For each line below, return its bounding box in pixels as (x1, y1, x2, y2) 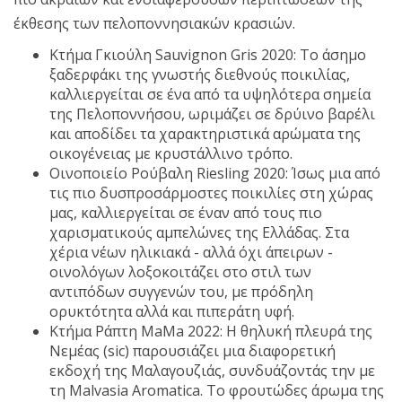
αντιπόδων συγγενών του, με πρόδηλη (49, 282, 313, 302)
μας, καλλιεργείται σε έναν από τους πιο (49, 203, 322, 223)
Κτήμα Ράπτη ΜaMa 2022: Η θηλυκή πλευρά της (49, 321, 372, 342)
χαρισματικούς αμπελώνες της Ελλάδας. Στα (49, 223, 349, 243)
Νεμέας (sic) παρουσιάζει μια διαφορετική (49, 341, 336, 362)
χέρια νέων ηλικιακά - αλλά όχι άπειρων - (49, 242, 333, 263)
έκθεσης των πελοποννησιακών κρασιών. (13, 13, 295, 34)
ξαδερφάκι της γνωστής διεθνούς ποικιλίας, (49, 65, 350, 85)
